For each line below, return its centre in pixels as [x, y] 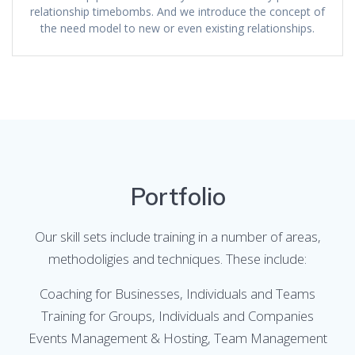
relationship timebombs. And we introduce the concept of [177, 12]
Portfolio [177, 197]
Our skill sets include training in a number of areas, [177, 237]
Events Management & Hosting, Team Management [177, 338]
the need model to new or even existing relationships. [177, 29]
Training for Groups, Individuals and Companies [177, 316]
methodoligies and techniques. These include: [177, 259]
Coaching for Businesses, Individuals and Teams [177, 294]
